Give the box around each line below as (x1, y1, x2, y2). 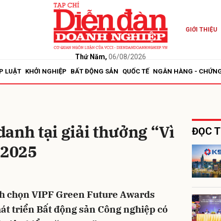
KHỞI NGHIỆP (25, 68, 67, 75)
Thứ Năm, (74, 52, 107, 61)
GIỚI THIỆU (185, 26, 217, 33)
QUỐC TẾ (122, 68, 149, 75)
